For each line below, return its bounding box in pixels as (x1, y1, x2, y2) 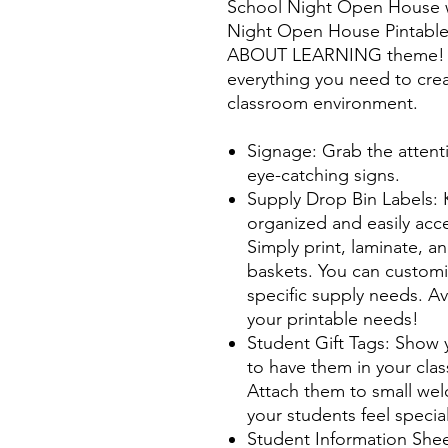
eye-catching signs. (247, 164, 400, 187)
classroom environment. (227, 92, 418, 115)
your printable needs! (247, 308, 419, 331)
